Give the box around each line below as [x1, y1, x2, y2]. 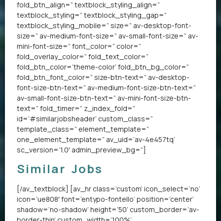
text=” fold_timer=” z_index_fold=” [17, 103, 135, 113]
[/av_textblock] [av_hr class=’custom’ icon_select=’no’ [17, 184, 200, 193]
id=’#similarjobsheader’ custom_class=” [17, 113, 153, 123]
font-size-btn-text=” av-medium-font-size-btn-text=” [17, 82, 196, 92]
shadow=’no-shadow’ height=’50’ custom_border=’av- [17, 204, 199, 214]
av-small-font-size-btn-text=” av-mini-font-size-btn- [17, 93, 191, 103]
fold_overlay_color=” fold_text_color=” [17, 51, 148, 61]
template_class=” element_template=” [17, 124, 149, 134]
